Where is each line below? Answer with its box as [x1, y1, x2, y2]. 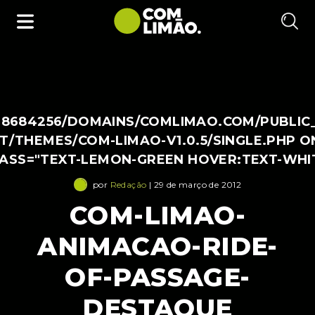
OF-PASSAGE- [65, 262, 250, 293]
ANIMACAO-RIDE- [37, 231, 278, 262]
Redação [110, 179, 147, 190]
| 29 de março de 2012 [146, 179, 242, 190]
